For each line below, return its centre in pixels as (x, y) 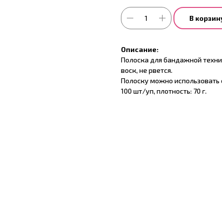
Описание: (140, 50)
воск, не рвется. (147, 70)
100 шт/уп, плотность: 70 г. (164, 91)
